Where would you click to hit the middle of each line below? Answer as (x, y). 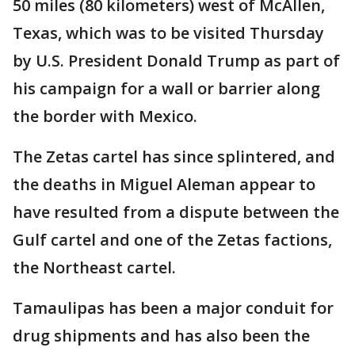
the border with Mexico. (105, 116)
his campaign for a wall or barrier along (166, 88)
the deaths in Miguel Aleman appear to (164, 184)
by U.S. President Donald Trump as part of (176, 61)
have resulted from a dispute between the (176, 212)
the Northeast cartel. (94, 267)
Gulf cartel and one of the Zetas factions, (172, 240)
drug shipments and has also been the (161, 336)
